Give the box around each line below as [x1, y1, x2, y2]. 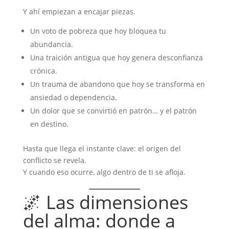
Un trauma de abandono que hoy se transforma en [30, 79, 205, 89]
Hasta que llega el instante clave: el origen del [22, 144, 181, 153]
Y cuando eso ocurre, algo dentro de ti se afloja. [22, 167, 186, 177]
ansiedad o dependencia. [30, 93, 117, 102]
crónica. [30, 66, 57, 76]
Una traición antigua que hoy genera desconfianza [30, 53, 203, 62]
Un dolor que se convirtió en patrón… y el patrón [30, 106, 197, 116]
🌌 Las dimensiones [22, 190, 188, 215]
